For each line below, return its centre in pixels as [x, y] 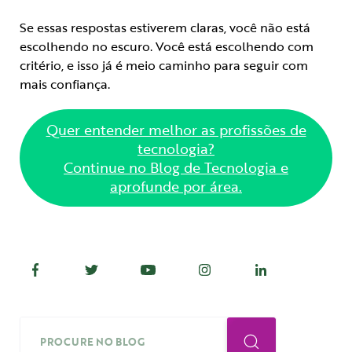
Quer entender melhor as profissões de [176, 130]
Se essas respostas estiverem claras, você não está [165, 28]
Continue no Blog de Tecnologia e [176, 168]
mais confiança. [65, 84]
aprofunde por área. [176, 187]
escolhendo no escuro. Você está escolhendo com [167, 47]
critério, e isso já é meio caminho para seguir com [164, 66]
